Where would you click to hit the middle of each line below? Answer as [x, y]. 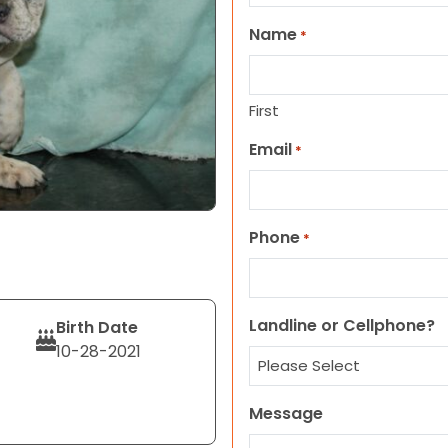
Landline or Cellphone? [342, 325]
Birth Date [96, 327]
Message [286, 413]
